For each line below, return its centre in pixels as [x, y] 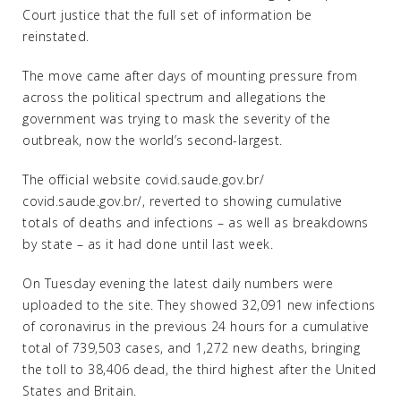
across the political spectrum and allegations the [175, 97]
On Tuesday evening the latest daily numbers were [178, 283]
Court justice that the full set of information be [167, 15]
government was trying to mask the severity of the [177, 119]
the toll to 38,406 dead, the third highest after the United [200, 369]
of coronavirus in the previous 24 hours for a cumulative [196, 326]
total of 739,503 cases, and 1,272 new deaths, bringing [191, 348]
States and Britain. [80, 391]
